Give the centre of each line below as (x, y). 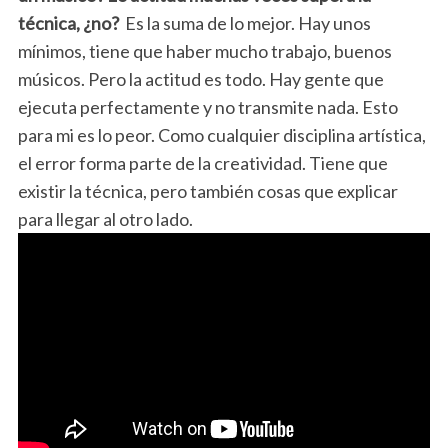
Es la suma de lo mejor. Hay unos (246, 22)
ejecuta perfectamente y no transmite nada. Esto (207, 106)
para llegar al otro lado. (105, 218)
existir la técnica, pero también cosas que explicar (207, 190)
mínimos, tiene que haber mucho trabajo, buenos (204, 50)
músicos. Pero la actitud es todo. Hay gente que (200, 78)
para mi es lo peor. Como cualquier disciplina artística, (221, 134)
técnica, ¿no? (68, 22)
